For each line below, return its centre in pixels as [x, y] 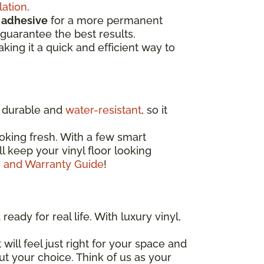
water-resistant [103, 110]
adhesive [24, 21]
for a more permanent [105, 21]
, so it [154, 110]
